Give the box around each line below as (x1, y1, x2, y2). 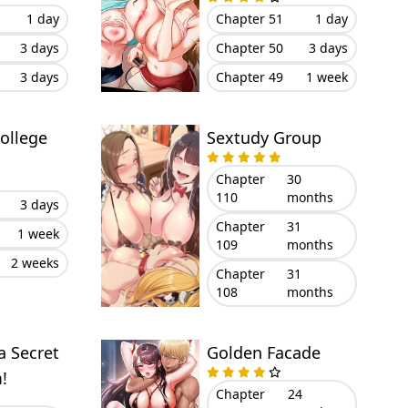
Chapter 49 (215, 68, 283, 86)
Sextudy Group (206, 127, 321, 148)
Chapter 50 (215, 39, 283, 56)
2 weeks (10, 254, 59, 271)
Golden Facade (206, 342, 321, 363)
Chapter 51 (215, 10, 283, 27)
